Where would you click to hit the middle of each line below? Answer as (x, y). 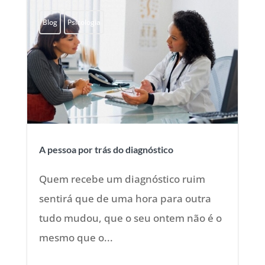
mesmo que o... (76, 238)
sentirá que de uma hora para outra (125, 199)
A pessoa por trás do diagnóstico (106, 150)
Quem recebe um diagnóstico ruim (122, 179)
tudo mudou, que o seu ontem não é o (130, 218)
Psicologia (84, 22)
